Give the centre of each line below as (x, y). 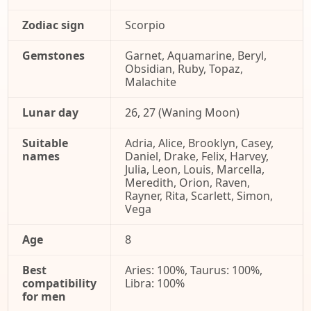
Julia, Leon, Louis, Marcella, (195, 169)
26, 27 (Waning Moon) (182, 112)
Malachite (151, 82)
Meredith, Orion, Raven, (187, 183)
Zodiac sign (53, 25)
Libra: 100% (155, 283)
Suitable (45, 143)
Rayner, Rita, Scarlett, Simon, (199, 196)
